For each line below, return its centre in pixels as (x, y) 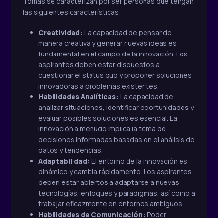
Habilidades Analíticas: (79, 97)
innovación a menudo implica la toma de (102, 129)
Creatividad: (61, 33)
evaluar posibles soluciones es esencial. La (108, 118)
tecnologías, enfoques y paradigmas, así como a (117, 193)
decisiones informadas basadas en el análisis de (117, 140)
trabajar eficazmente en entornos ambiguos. (111, 204)
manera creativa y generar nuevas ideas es (108, 43)
